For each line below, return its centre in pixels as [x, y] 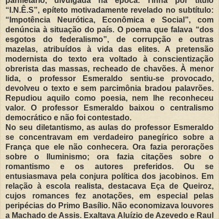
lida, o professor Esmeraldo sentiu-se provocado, [109, 78]
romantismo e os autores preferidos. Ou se [109, 166]
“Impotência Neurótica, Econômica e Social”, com [109, 20]
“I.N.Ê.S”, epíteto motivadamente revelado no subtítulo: [109, 10]
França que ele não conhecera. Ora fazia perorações [109, 147]
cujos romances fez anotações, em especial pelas [109, 196]
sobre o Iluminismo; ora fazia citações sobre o [109, 156]
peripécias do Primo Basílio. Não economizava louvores [109, 205]
